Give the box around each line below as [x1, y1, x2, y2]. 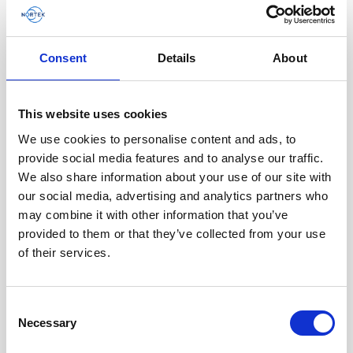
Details [157, 51, 196, 65]
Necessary [18, 315, 76, 329]
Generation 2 [139, 260, 214, 273]
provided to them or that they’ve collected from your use [18, 226, 325, 240]
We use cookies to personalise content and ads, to [18, 132, 296, 146]
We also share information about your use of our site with [18, 169, 332, 184]
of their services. [18, 245, 110, 259]
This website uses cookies [18, 107, 168, 121]
